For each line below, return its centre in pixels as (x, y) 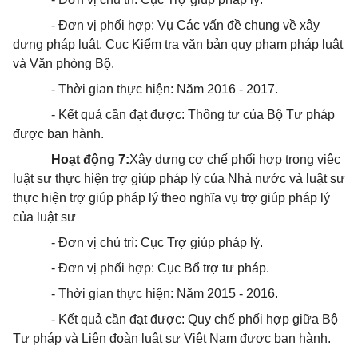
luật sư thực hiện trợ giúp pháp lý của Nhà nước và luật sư (179, 179)
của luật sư (44, 217)
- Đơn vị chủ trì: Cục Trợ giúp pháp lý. (157, 243)
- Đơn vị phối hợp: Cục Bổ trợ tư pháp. (160, 268)
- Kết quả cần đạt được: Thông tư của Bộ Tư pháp (193, 115)
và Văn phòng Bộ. (64, 64)
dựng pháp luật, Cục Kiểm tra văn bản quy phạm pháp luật (178, 44)
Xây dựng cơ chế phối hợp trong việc (235, 159)
